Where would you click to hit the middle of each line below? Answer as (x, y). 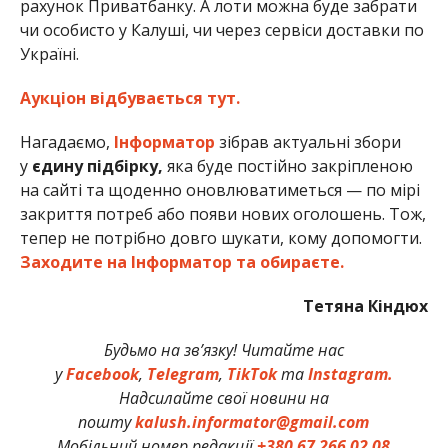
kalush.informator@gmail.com (252, 422)
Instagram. (350, 374)
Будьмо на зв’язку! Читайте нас (223, 350)
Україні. (49, 54)
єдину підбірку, (95, 166)
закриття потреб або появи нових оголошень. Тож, (222, 214)
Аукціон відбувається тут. (129, 98)
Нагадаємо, (66, 142)
